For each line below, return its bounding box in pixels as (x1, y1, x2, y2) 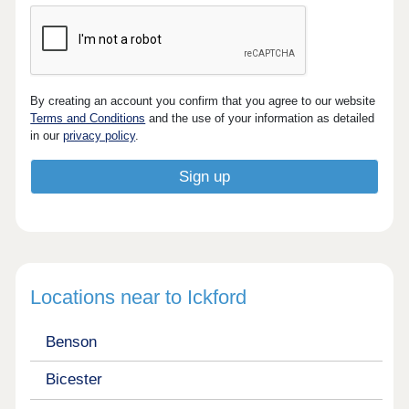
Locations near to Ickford (30, 285, 247, 309)
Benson (45, 332, 97, 351)
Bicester (45, 371, 102, 389)
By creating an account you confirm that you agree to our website (30, 93, 376, 108)
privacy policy (63, 128, 136, 142)
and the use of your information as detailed (145, 110, 375, 125)
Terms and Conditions (30, 110, 146, 125)
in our (30, 128, 64, 142)
